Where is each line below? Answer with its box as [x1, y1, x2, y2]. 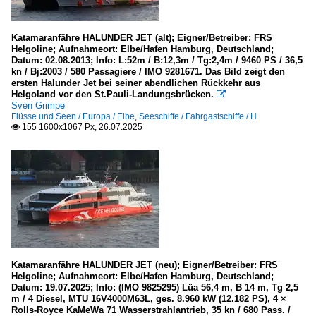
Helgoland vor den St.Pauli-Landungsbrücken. [11, 88, 214, 99]
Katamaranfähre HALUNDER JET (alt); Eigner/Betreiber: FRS [11, 32, 272, 43]
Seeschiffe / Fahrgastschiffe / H [139, 111, 257, 121]
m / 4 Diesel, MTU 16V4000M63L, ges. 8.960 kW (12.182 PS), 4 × [11, 293, 286, 304]
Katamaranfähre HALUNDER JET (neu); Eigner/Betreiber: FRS [11, 259, 278, 270]
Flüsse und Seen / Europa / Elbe [11, 111, 135, 121]
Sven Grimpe [11, 99, 65, 111]
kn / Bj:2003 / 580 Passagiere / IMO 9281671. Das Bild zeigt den [11, 66, 285, 77]
